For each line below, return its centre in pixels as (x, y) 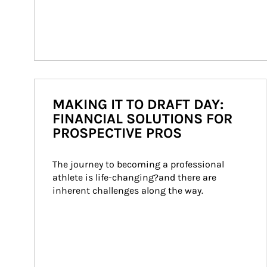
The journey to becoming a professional (139, 164)
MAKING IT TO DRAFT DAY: (138, 104)
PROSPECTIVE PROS (117, 133)
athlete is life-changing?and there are (136, 177)
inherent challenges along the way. (128, 190)
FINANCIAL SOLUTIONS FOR (142, 119)
